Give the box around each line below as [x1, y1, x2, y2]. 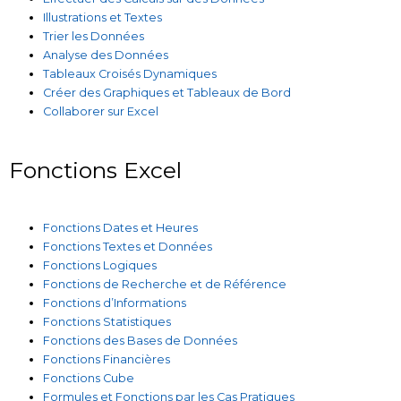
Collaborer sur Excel [43, 105, 159, 119]
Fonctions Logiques [43, 258, 158, 272]
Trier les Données [43, 30, 145, 44]
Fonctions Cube [43, 371, 135, 385]
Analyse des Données [43, 48, 169, 63]
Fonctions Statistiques [43, 314, 172, 328]
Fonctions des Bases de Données [43, 333, 238, 347]
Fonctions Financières [43, 352, 171, 366]
